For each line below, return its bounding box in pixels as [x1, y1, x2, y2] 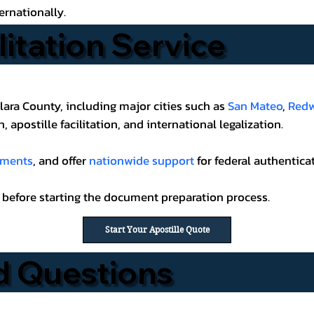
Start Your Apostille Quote [104, 224, 210, 235]
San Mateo [228, 97, 283, 116]
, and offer [33, 152, 90, 170]
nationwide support [89, 152, 195, 170]
